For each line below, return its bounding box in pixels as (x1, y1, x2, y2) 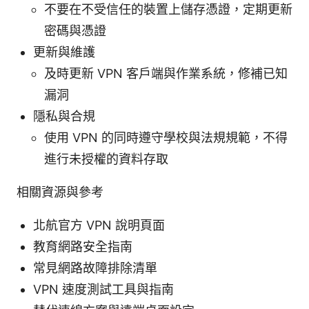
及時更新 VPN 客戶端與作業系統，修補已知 (44, 66, 288, 81)
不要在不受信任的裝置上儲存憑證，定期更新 (44, 1, 292, 17)
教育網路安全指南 (33, 239, 132, 254)
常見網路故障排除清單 (33, 260, 157, 275)
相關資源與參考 (17, 184, 103, 199)
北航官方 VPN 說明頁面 (33, 217, 165, 232)
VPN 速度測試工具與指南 (33, 281, 174, 297)
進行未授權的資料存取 (44, 151, 168, 166)
